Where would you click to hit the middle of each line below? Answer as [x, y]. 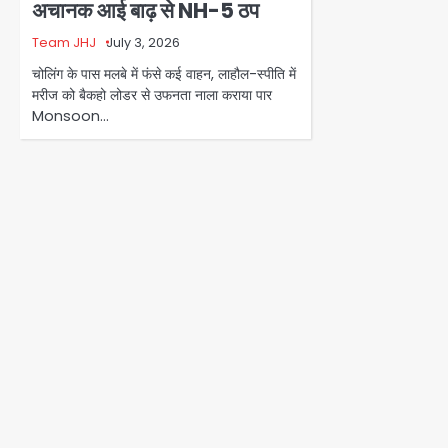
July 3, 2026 [143, 43]
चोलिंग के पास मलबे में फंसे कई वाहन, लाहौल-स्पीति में [164, 74]
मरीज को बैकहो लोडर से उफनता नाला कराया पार [152, 95]
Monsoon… [70, 116]
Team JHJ [64, 43]
